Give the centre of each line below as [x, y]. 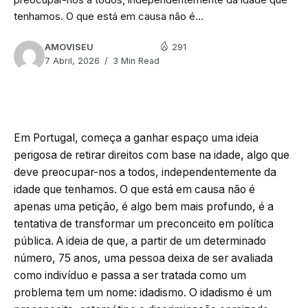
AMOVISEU [69, 47]
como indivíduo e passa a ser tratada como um [130, 275]
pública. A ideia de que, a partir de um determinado [140, 241]
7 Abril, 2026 [72, 60]
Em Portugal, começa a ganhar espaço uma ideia [136, 137]
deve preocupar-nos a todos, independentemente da [145, 172]
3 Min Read [135, 60]
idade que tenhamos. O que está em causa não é [134, 189]
